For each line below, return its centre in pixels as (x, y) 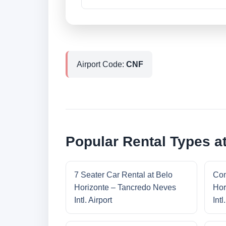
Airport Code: (101, 65)
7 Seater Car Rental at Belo (123, 175)
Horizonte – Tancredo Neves (125, 188)
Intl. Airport (93, 200)
